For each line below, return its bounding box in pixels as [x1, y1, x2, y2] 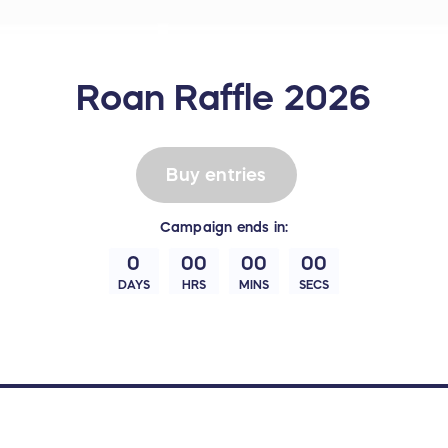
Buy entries [166, 165, 267, 184]
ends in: [232, 220, 289, 235]
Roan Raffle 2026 [76, 79, 372, 116]
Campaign [159, 220, 233, 235]
